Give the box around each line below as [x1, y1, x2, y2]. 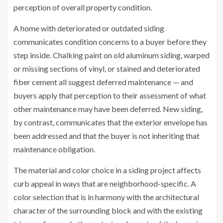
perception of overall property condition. [13, 2, 152, 12]
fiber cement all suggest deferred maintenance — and [13, 77, 193, 87]
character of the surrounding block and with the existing [13, 206, 203, 216]
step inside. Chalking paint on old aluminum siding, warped [13, 50, 210, 60]
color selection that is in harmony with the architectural [13, 192, 199, 202]
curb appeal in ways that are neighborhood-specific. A [13, 179, 196, 189]
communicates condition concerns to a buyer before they [13, 37, 207, 47]
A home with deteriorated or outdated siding [13, 23, 164, 33]
